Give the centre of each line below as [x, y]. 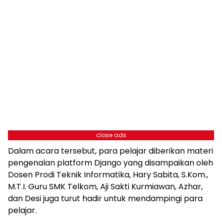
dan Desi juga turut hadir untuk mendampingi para [105, 198]
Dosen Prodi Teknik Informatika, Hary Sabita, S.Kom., [108, 174]
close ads [111, 135]
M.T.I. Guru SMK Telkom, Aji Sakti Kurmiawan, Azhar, [105, 186]
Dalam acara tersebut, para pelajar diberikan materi [111, 151]
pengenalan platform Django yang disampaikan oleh [111, 163]
